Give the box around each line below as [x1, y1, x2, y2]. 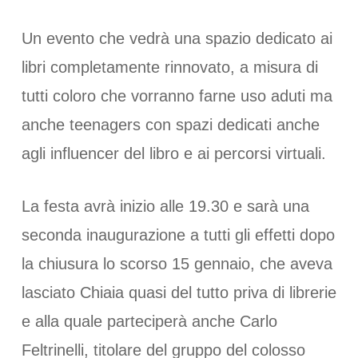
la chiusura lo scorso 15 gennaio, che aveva [21, 255, 332, 272]
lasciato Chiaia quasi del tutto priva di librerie [21, 284, 336, 301]
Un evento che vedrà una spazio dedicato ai [21, 30, 332, 47]
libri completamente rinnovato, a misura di [21, 58, 318, 76]
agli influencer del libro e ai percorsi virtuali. [21, 145, 326, 162]
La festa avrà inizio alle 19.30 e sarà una [21, 197, 309, 215]
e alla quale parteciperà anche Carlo [21, 312, 277, 330]
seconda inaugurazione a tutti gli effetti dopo [21, 226, 335, 244]
